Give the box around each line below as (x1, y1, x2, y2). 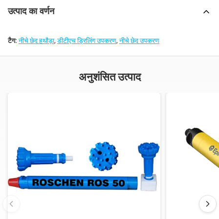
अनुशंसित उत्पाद (78, 71, 141, 83)
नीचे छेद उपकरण (119, 37, 159, 44)
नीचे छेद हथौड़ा (19, 37, 54, 44)
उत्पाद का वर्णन (8, 6, 54, 16)
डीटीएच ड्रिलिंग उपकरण (57, 37, 116, 44)
